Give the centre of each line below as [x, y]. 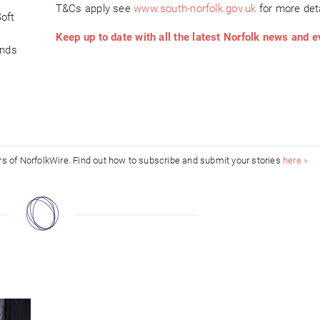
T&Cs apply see [95, 9]
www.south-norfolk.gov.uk [195, 9]
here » [295, 161]
